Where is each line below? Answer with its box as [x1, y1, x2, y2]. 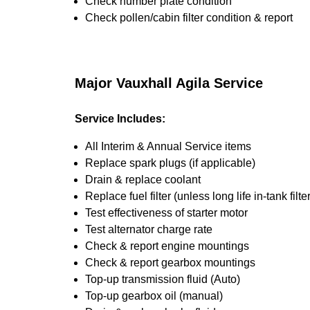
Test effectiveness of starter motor [85, 207, 248, 219]
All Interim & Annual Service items [85, 140, 251, 152]
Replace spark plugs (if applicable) [85, 157, 255, 169]
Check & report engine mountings [85, 240, 249, 252]
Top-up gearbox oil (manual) [85, 290, 223, 302]
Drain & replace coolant [85, 174, 201, 185]
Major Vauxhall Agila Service [75, 75, 263, 91]
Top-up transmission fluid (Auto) [85, 273, 240, 285]
